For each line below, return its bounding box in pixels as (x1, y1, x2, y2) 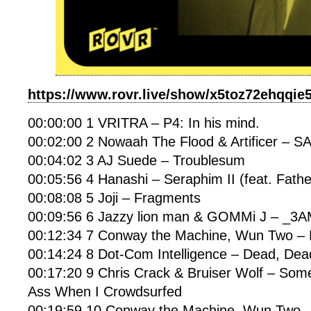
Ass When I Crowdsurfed (28, 284, 182, 299)
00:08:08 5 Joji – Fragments (28, 190, 201, 205)
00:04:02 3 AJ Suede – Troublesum (28, 153, 245, 168)
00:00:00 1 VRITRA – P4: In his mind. (28, 115, 260, 131)
